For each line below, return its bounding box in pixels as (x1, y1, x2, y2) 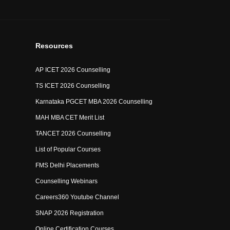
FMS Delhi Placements (35, 162, 100, 169)
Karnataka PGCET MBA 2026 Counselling (35, 98, 153, 105)
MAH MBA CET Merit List (35, 114, 105, 121)
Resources (35, 42, 73, 50)
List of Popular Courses (35, 146, 101, 153)
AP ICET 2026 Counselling (35, 66, 111, 73)
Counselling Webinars (35, 178, 98, 185)
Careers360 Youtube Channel (35, 194, 120, 201)
